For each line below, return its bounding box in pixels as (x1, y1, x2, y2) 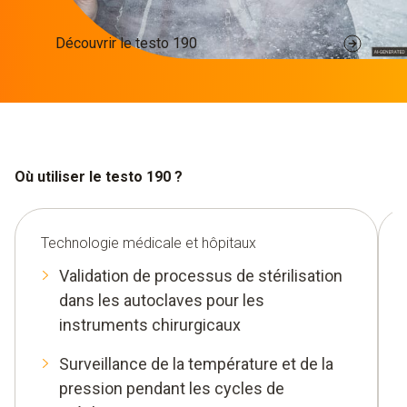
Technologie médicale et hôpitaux (41, 233, 256, 252)
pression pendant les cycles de (59, 378, 284, 398)
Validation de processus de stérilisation (59, 265, 342, 285)
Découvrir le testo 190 (55, 35, 197, 53)
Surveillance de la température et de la (59, 353, 333, 373)
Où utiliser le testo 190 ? (15, 167, 183, 185)
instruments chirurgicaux (59, 314, 241, 334)
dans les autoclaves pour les (59, 290, 264, 310)
